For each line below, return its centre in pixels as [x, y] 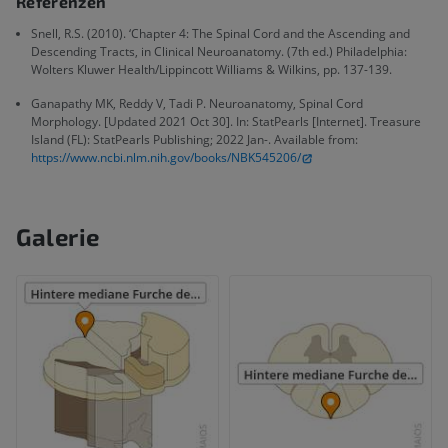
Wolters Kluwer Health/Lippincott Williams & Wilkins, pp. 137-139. [211, 69]
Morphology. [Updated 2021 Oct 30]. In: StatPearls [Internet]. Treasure [226, 121]
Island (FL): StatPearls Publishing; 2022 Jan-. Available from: [194, 139]
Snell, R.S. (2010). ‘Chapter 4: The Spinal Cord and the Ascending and [220, 33]
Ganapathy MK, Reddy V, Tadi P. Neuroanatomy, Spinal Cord [197, 103]
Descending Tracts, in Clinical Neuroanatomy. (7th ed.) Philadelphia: [219, 51]
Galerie [58, 236]
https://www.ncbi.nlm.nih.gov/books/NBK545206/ [166, 157]
